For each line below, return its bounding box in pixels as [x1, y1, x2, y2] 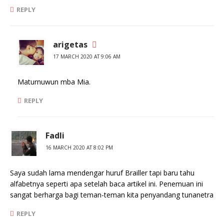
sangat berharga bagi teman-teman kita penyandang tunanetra [10, 190, 213, 199]
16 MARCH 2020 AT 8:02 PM [45, 144, 113, 151]
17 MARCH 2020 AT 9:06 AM [53, 53, 120, 60]
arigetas [53, 39, 87, 50]
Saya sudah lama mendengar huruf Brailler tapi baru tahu [10, 168, 194, 177]
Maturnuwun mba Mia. [17, 77, 90, 86]
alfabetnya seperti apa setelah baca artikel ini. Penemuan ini [10, 179, 203, 188]
